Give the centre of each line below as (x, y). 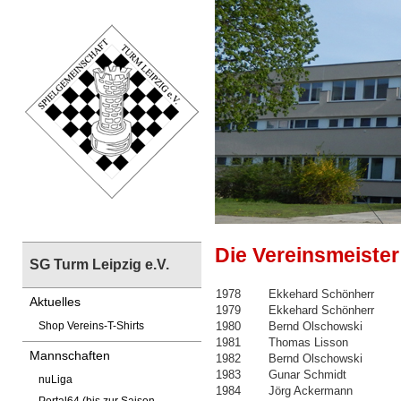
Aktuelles (55, 302)
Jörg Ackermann (311, 391)
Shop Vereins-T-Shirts (91, 326)
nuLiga (55, 380)
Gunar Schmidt (307, 375)
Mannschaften (70, 355)
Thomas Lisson (308, 342)
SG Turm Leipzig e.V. (99, 264)
